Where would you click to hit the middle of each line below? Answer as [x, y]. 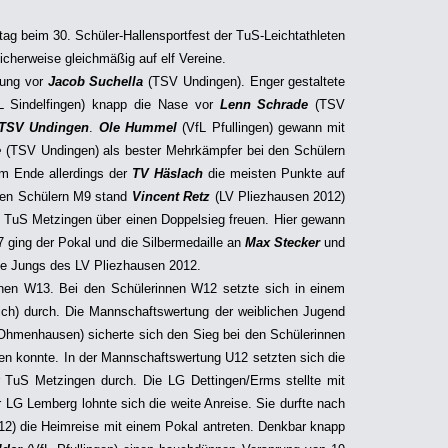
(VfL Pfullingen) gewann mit [261, 127]
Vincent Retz [171, 196]
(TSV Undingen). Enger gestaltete [244, 81]
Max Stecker [282, 242]
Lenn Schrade [260, 104]
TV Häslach [168, 173]
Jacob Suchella [95, 81]
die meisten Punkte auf [274, 173]
